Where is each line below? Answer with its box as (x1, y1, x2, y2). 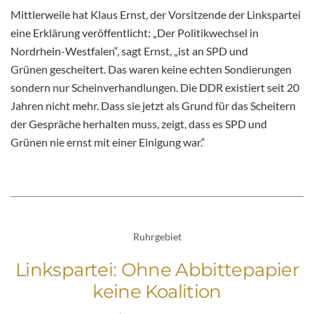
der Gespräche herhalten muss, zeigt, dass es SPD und (11, 117, 267, 131)
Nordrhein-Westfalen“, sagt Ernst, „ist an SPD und (11, 44, 248, 58)
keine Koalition (93, 280, 221, 303)
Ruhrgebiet (132, 231, 182, 243)
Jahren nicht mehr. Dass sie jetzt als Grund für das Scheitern (11, 99, 296, 113)
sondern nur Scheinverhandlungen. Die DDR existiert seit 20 (11, 81, 299, 95)
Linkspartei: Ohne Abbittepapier (15, 258, 299, 281)
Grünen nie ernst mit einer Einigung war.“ (11, 135, 205, 149)
